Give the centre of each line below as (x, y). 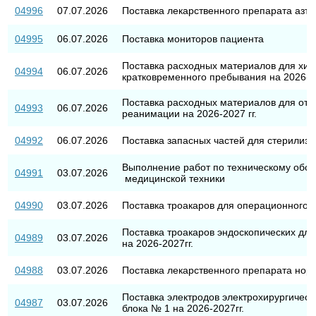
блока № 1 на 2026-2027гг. (183, 308)
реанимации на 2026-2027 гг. (189, 113)
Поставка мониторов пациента (193, 38)
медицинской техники (173, 178)
